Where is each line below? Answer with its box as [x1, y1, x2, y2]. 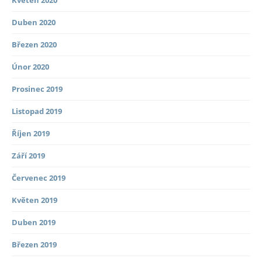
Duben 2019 [12, 217, 56, 228]
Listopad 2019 [12, 106, 62, 117]
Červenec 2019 [12, 173, 65, 184]
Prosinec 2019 [12, 84, 63, 95]
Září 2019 [12, 150, 45, 161]
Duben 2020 [12, 17, 56, 28]
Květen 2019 [12, 195, 57, 206]
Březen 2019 [12, 239, 57, 250]
